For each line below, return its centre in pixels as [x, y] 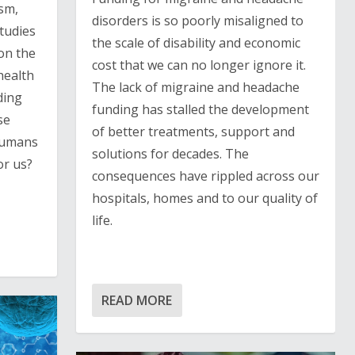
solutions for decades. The [170, 153]
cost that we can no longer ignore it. [198, 65]
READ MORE [136, 300]
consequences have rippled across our [205, 176]
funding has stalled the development [200, 109]
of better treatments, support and [193, 131]
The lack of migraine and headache [195, 87]
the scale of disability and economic [196, 42]
